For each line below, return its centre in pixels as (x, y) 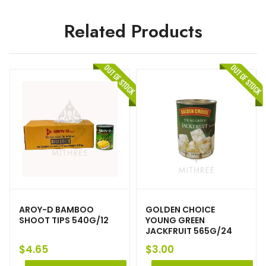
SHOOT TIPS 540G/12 (64, 221)
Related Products (133, 31)
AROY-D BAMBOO (56, 210)
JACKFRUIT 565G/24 (189, 231)
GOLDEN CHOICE (180, 210)
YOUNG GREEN (175, 221)
